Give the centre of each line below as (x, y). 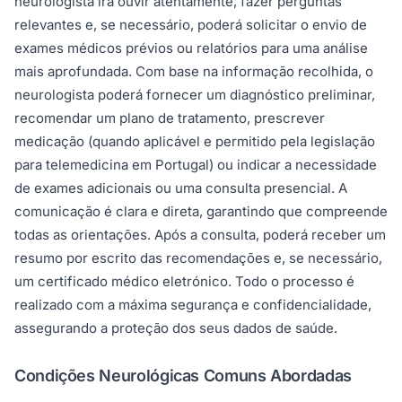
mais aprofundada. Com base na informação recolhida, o (194, 72)
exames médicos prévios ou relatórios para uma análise (191, 48)
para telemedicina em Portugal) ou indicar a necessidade (196, 165)
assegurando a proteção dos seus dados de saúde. (176, 328)
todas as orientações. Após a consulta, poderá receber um (200, 235)
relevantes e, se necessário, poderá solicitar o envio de (191, 25)
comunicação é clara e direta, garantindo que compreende (201, 212)
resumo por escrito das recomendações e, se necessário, (198, 258)
